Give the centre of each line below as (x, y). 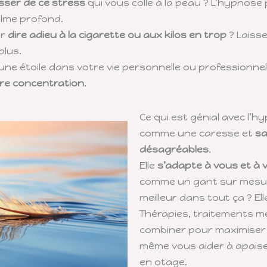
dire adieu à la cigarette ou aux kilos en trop (117, 35)
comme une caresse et (197, 133)
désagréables (174, 149)
